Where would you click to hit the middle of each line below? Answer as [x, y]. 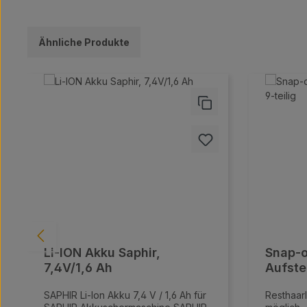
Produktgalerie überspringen [92, 64]
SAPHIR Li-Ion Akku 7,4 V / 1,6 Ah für [125, 295]
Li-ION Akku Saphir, [102, 253]
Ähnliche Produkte [84, 42]
